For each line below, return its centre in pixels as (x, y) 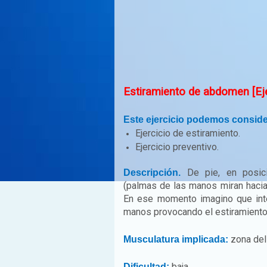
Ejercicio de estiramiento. (188, 133)
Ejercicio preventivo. (177, 147)
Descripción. (155, 173)
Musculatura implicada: (177, 239)
